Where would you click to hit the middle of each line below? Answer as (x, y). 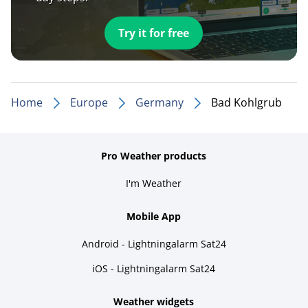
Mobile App (154, 216)
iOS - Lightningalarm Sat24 (154, 268)
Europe (89, 102)
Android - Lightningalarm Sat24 (154, 243)
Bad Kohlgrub (246, 102)
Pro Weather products (154, 155)
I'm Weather (154, 183)
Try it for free (154, 33)
